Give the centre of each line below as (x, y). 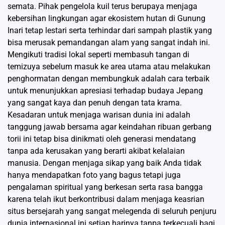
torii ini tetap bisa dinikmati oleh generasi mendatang (102, 139)
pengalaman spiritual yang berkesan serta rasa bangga (105, 187)
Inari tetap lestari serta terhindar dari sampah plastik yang (110, 30)
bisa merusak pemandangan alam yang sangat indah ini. (109, 42)
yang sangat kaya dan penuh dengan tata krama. (95, 102)
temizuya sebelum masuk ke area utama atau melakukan (109, 66)
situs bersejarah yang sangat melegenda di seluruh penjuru (112, 211)
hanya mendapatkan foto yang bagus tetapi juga (94, 175)
